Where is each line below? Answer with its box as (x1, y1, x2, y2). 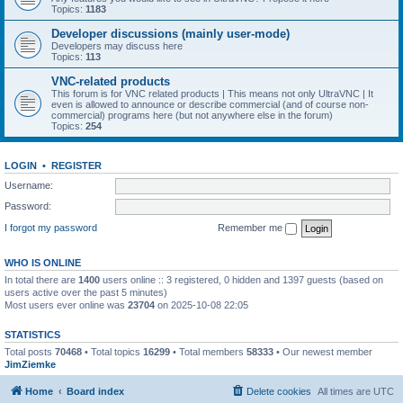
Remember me (218, 221, 285, 233)
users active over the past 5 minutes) (4, 286, 167, 298)
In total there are (4, 273, 78, 285)
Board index (67, 386, 124, 397)
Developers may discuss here (51, 40, 183, 51)
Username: (4, 179, 53, 191)
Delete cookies (246, 386, 311, 397)
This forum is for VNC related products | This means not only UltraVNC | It (51, 88, 373, 99)
